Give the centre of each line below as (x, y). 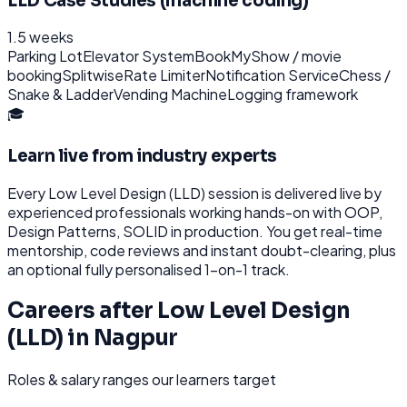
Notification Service (272, 75)
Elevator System (139, 56)
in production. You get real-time (275, 231)
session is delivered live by (293, 193)
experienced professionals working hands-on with (176, 212)
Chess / (365, 75)
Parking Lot (45, 56)
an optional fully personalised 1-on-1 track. (149, 269)
